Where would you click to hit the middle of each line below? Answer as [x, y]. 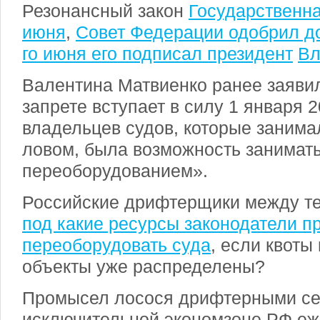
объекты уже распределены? [144, 266]
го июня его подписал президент [157, 54]
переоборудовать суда [116, 245]
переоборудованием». [115, 171]
